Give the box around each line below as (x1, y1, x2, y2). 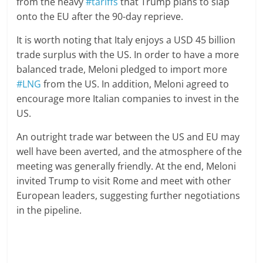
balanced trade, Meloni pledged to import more (16, 62, 228, 76)
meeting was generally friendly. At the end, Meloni (16, 159, 237, 173)
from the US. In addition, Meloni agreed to (41, 77, 230, 90)
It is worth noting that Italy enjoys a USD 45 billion (16, 33, 236, 46)
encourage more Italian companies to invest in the (16, 92, 240, 105)
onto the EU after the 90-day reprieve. (16, 9, 184, 23)
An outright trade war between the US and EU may (16, 130, 240, 143)
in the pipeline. (16, 203, 82, 217)
